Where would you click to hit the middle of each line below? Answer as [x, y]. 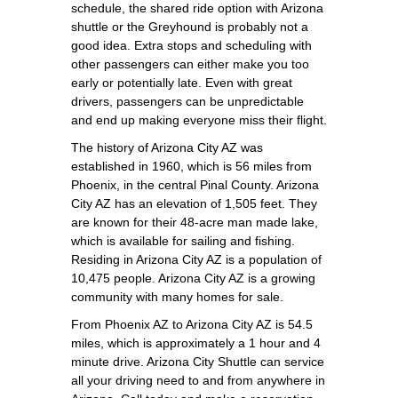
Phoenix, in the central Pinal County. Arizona [195, 184]
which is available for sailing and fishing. [183, 240]
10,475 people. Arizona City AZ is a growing [193, 278]
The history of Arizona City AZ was [167, 147]
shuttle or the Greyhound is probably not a [190, 26]
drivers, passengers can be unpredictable [187, 101]
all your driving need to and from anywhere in [198, 380]
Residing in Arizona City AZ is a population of [196, 259]
